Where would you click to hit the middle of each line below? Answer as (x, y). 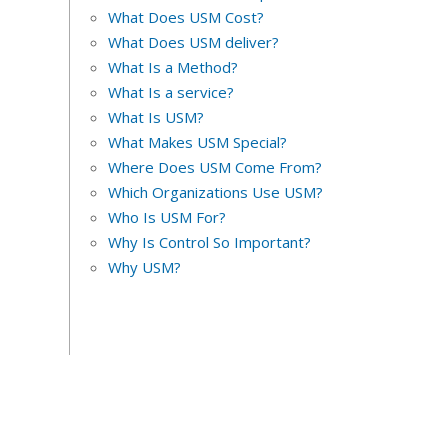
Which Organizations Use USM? (215, 192)
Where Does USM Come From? (214, 167)
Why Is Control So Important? (209, 242)
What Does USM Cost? (185, 17)
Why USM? (144, 267)
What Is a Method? (172, 67)
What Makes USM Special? (197, 142)
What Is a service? (170, 92)
